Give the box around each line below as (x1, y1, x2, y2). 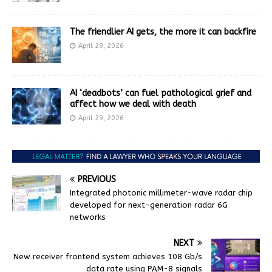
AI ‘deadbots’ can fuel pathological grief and (70, 87, 251, 98)
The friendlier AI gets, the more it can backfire (70, 26, 256, 37)
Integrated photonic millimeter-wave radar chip (70, 188, 253, 197)
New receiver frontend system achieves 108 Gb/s (13, 251, 202, 261)
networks (70, 212, 106, 222)
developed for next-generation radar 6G (70, 200, 228, 209)
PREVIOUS (78, 174, 116, 185)
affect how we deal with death (70, 98, 196, 109)
